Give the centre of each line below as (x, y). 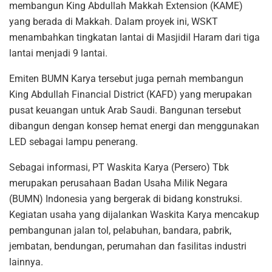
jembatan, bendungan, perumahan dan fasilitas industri (128, 246)
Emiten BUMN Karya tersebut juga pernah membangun (126, 78)
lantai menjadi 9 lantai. (58, 53)
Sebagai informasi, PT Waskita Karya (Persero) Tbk (119, 167)
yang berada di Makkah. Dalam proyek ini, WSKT (114, 21)
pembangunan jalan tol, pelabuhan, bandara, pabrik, (120, 230)
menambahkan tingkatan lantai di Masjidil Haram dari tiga (134, 37)
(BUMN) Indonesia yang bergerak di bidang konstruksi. (126, 199)
